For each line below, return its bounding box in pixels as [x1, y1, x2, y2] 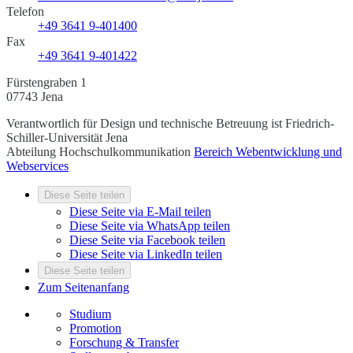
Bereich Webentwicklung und [194, 145, 342, 159]
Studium [69, 307, 111, 321]
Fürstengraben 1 [6, 76, 87, 90]
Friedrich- [282, 117, 334, 131]
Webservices [6, 159, 69, 173]
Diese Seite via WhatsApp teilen [69, 219, 230, 233]
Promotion [69, 321, 121, 336]
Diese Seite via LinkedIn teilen [69, 247, 222, 262]
